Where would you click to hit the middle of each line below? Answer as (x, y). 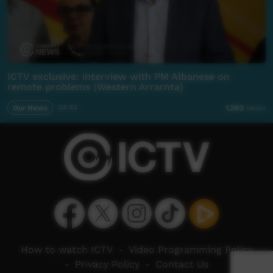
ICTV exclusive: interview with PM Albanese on (119, 76)
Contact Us (182, 264)
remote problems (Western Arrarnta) (95, 87)
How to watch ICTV (66, 250)
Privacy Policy (107, 264)
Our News (30, 108)
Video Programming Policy (190, 250)
